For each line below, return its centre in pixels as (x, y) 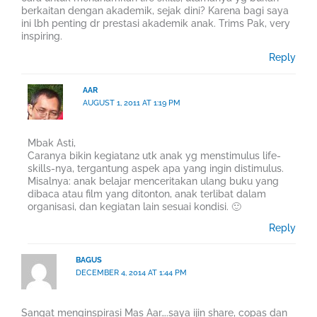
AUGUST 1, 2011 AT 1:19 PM (131, 103)
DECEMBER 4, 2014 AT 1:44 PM (132, 273)
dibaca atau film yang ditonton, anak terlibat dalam (147, 194)
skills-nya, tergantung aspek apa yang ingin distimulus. (156, 168)
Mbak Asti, (52, 143)
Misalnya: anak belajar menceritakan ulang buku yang (154, 181)
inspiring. (42, 36)
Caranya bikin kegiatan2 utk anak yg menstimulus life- (155, 155)
